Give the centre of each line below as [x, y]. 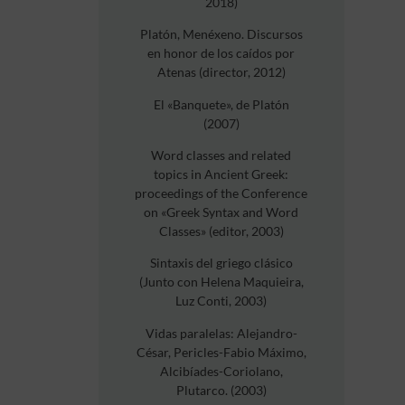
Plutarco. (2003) [221, 390]
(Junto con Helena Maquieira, [221, 282]
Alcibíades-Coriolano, [221, 371]
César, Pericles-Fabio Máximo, [221, 352]
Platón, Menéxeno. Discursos [221, 34]
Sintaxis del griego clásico [221, 263]
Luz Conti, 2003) [221, 301]
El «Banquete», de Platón [221, 104]
